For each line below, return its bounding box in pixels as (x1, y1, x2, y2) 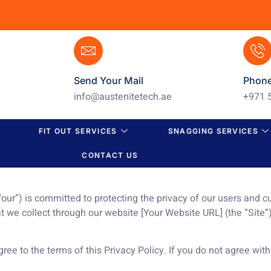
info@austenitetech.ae (74, 90, 172, 104)
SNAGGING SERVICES (168, 126, 258, 136)
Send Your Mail (74, 74, 143, 87)
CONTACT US (82, 151, 139, 160)
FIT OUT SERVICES (38, 126, 117, 136)
